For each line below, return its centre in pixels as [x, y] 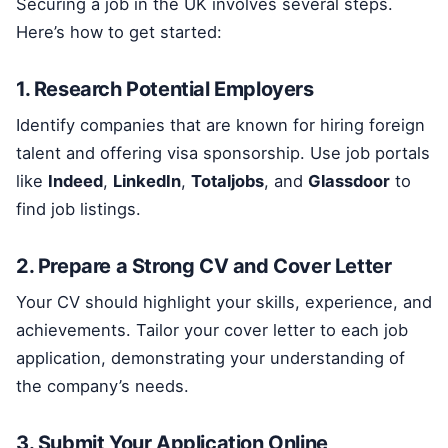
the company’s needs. [102, 385]
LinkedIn [147, 180]
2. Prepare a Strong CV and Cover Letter [204, 265]
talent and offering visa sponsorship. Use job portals [223, 152]
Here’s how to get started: [119, 31]
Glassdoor [349, 180]
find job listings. [78, 208]
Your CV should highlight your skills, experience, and [224, 301]
